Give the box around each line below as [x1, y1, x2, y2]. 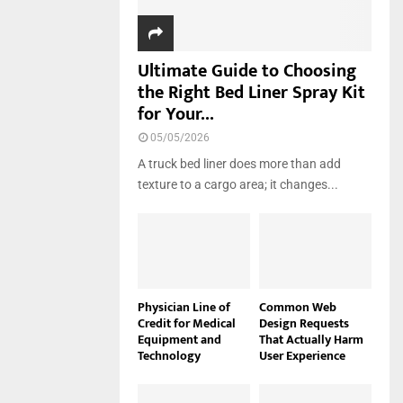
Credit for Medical [138, 312, 236, 334]
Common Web [259, 296, 336, 318]
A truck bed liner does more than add [138, 157, 341, 172]
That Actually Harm [259, 328, 363, 350]
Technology [138, 345, 201, 366]
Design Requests [259, 312, 349, 334]
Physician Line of [138, 296, 230, 318]
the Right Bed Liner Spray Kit [138, 77, 365, 109]
